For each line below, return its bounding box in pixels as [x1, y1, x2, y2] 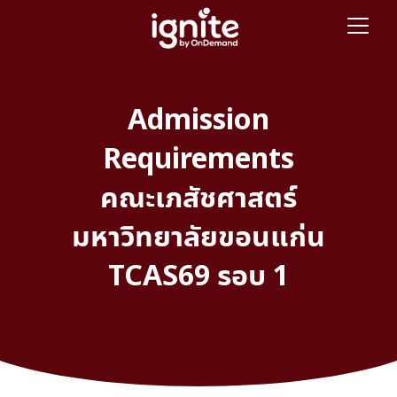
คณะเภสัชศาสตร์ [100, 177, 297, 215]
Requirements [103, 138, 294, 176]
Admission [128, 99, 269, 137]
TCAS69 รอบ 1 [108, 255, 289, 293]
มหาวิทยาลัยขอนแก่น [72, 216, 325, 254]
